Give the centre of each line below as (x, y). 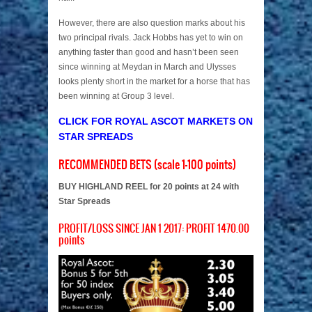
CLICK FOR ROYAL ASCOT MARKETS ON (156, 122)
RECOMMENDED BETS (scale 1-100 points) (147, 165)
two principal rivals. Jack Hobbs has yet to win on (151, 38)
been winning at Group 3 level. (116, 96)
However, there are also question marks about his (152, 23)
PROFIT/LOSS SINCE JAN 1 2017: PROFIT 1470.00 (154, 229)
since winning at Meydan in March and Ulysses (147, 67)
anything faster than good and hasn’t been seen (149, 53)
